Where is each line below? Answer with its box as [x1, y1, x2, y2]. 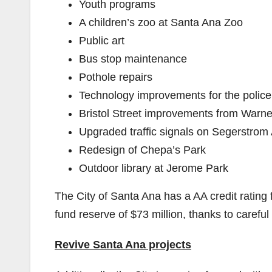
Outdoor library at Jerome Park [79, 162, 228, 174]
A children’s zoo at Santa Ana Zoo [79, 16, 243, 29]
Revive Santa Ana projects [55, 239, 191, 251]
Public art [79, 35, 124, 47]
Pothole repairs [79, 71, 152, 83]
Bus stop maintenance [79, 53, 187, 65]
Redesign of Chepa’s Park [79, 144, 206, 156]
